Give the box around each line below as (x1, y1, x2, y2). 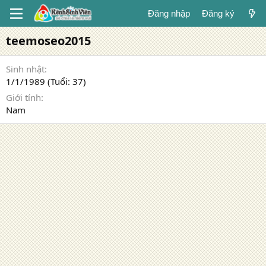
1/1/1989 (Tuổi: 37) (6, 75, 86, 87)
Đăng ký (201, 8, 235, 18)
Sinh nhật (6, 63, 45, 75)
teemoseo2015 (6, 33, 91, 49)
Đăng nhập (147, 8, 190, 18)
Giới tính (6, 91, 41, 103)
